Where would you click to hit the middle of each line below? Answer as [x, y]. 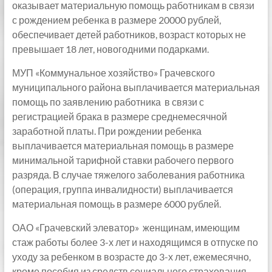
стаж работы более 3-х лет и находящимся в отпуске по [135, 242]
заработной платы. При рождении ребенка [107, 131]
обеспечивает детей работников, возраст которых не [129, 34]
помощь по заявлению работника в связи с [108, 102]
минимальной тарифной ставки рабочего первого [123, 160]
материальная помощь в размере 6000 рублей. [116, 204]
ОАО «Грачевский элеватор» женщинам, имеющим [126, 227]
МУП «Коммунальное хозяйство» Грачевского [113, 73]
